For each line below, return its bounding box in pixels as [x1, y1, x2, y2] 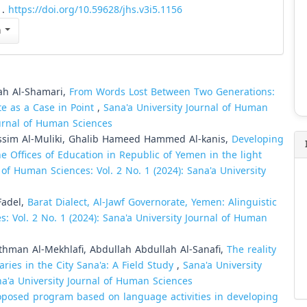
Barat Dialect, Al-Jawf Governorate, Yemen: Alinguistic [27, 193, 277, 212]
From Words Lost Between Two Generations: [69, 82, 275, 101]
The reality [227, 240, 276, 259]
